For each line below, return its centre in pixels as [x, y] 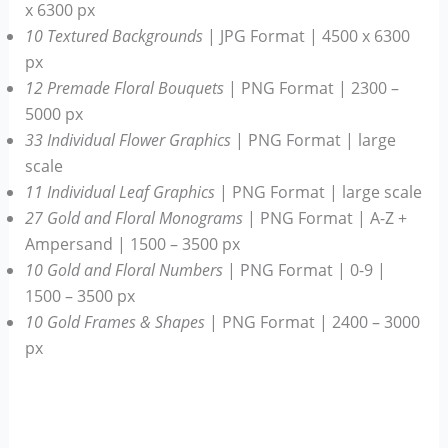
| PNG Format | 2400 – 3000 [312, 321]
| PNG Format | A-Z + [324, 217]
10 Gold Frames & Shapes [114, 321]
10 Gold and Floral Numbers [123, 269]
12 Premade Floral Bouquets [124, 87]
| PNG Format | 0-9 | [304, 269]
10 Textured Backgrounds [113, 35]
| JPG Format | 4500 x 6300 [306, 35]
